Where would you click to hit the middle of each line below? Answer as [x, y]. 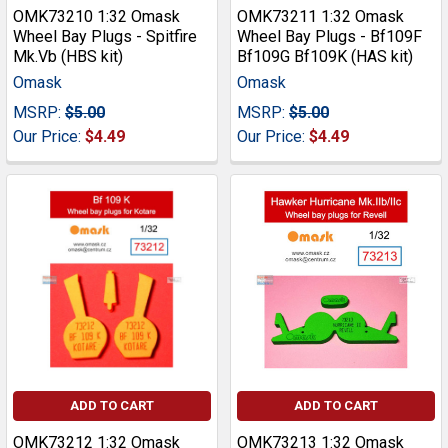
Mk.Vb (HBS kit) [68, 57]
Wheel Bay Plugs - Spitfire [105, 37]
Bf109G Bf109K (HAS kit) [325, 57]
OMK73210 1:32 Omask [96, 17]
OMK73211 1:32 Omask [320, 17]
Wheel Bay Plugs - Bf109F [329, 37]
